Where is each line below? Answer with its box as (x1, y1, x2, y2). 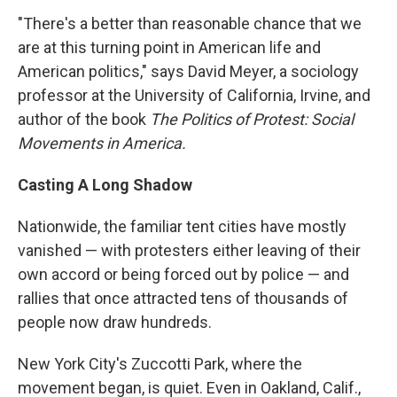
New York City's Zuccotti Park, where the (18, 354, 302, 374)
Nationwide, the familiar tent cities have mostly (18, 217, 346, 237)
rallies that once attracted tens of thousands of (18, 289, 348, 308)
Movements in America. (18, 134, 186, 153)
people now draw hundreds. (18, 313, 212, 332)
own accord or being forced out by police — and (18, 265, 349, 284)
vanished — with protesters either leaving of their (18, 241, 361, 261)
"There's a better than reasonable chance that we (18, 14, 362, 34)
